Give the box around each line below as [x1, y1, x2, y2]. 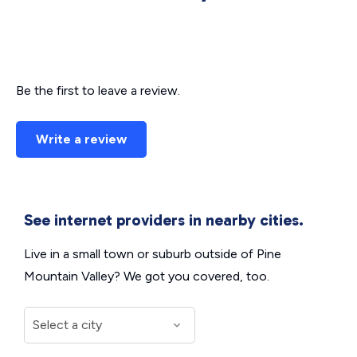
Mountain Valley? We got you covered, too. [24, 269, 269, 284]
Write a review [36, 131, 127, 147]
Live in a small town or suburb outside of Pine [24, 246, 281, 261]
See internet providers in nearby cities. [24, 210, 304, 229]
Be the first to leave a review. [16, 83, 180, 98]
